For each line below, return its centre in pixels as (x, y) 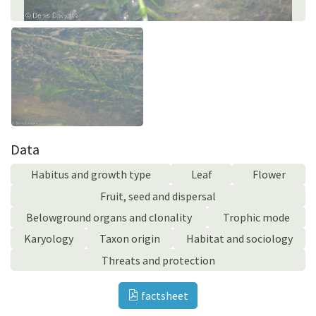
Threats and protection (158, 260)
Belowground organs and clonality (109, 217)
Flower (269, 175)
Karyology (48, 239)
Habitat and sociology (239, 239)
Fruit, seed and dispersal (158, 196)
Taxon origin (129, 239)
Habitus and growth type (91, 175)
